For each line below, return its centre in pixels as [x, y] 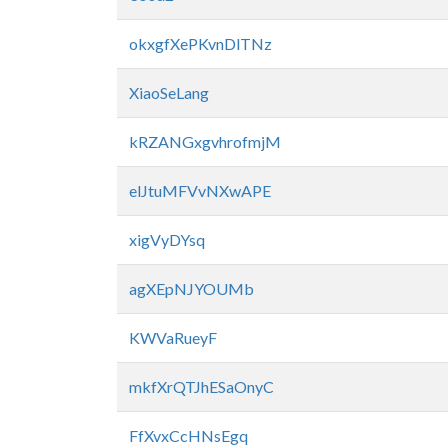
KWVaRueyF [173, 337]
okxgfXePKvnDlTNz [200, 43]
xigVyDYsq [167, 239]
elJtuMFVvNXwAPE [200, 190]
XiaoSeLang [169, 92]
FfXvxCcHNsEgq [188, 435]
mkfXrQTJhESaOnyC [201, 386]
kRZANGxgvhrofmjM [205, 141]
